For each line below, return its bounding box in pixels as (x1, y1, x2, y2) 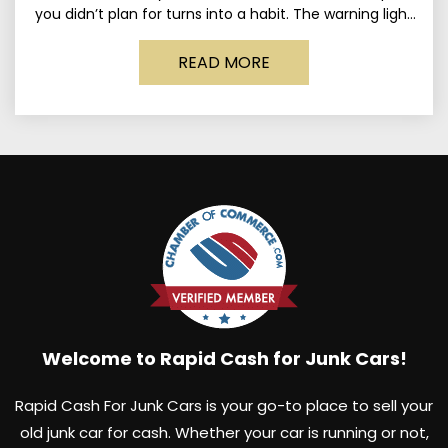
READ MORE (178, 50, 270, 74)
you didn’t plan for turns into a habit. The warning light (35, 3, 413, 24)
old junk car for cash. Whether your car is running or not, (19, 421, 429, 443)
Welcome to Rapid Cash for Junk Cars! (41, 345, 407, 371)
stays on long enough (148, 25, 300, 46)
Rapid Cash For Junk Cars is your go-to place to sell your (15, 394, 433, 416)
